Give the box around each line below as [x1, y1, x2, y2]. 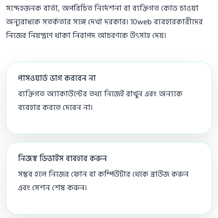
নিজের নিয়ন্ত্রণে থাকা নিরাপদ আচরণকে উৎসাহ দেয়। [6, 29, 166, 42]
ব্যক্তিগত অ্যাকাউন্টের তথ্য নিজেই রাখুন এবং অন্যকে [18, 88, 182, 101]
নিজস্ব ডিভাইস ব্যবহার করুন [18, 152, 107, 165]
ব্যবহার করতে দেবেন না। [18, 101, 93, 114]
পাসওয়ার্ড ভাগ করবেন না [18, 72, 96, 85]
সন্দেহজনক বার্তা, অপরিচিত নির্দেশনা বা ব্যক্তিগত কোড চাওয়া [6, 2, 199, 15]
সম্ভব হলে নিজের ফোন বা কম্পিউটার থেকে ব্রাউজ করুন [18, 168, 189, 181]
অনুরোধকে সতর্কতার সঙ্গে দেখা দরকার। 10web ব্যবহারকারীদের [6, 16, 203, 29]
